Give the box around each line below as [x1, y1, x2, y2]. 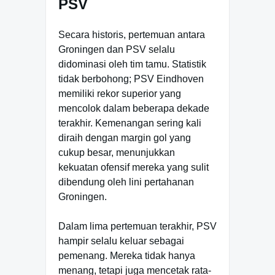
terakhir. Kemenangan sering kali [58, 117, 201, 128]
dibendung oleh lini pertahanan [58, 176, 194, 187]
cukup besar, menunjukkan [58, 147, 175, 158]
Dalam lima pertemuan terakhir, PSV [58, 220, 217, 231]
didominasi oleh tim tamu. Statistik [58, 58, 206, 69]
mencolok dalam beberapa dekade [58, 103, 209, 114]
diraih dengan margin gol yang [58, 132, 191, 143]
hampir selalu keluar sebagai [58, 235, 184, 246]
